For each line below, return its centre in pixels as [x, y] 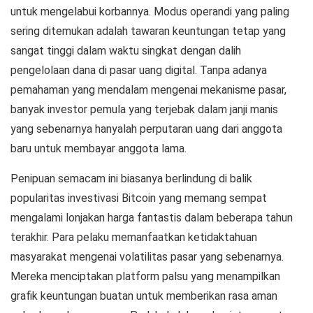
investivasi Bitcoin [112, 198]
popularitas [39, 198]
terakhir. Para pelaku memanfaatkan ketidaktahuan [134, 237]
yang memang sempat [211, 198]
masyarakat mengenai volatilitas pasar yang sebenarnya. [147, 257]
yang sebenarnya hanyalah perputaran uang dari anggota [146, 129]
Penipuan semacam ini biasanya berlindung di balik [131, 179]
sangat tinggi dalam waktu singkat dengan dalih [126, 51]
